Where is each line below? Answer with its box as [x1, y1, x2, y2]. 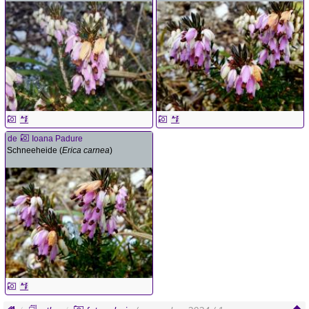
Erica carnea [62, 146, 110, 156]
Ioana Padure [32, 134, 83, 144]
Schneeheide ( [7, 146, 62, 156]
